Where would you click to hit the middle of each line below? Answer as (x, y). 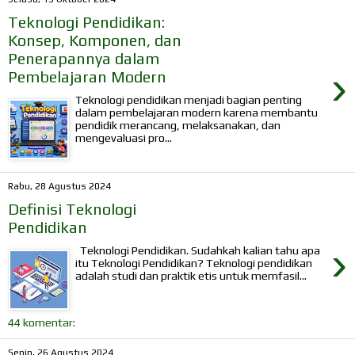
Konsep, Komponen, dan (95, 40)
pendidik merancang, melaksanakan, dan (178, 126)
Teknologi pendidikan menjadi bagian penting (189, 100)
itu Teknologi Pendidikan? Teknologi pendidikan (194, 263)
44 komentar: (42, 322)
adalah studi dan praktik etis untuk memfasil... (191, 276)
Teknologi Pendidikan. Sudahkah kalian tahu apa (198, 251)
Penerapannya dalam (84, 59)
